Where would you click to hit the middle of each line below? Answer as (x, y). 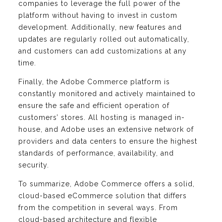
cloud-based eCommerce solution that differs (103, 195)
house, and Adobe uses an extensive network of (106, 129)
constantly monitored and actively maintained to (107, 93)
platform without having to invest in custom (98, 15)
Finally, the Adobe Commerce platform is (94, 82)
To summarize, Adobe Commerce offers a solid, (107, 184)
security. (34, 165)
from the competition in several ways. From (98, 207)
